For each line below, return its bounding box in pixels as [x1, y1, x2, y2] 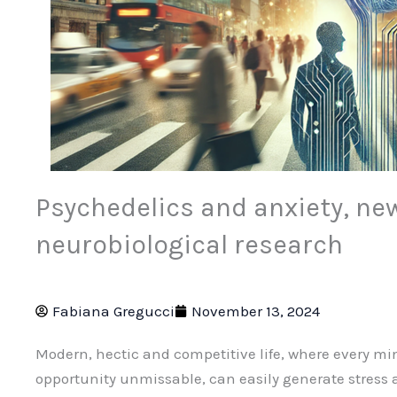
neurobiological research [35, 229, 343, 261]
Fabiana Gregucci [52, 302, 175, 321]
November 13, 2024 [191, 302, 320, 321]
